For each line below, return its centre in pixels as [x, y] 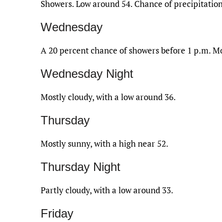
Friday [57, 213]
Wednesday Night [87, 73]
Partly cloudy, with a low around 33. [107, 190]
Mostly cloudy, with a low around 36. [108, 97]
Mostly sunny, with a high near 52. [105, 143]
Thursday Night [81, 166]
